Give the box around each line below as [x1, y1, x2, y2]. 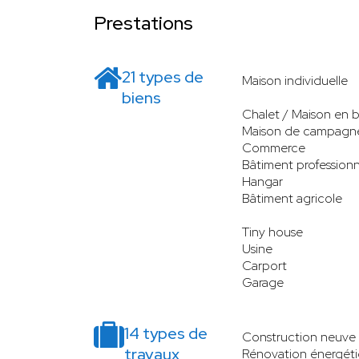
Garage [242, 273, 284, 291]
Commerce [242, 139, 305, 156]
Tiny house [242, 223, 303, 240]
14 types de [124, 322, 208, 344]
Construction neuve [242, 328, 356, 345]
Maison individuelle [242, 71, 348, 89]
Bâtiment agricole [242, 189, 342, 207]
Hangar [242, 172, 283, 190]
